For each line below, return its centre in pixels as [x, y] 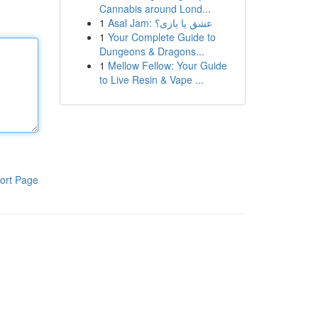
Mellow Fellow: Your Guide [167, 65]
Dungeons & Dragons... [152, 51]
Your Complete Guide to [161, 37]
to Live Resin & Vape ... [151, 79]
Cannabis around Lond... [155, 9]
